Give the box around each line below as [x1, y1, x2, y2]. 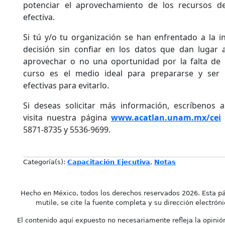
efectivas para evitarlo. [23, 79, 109, 91]
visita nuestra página [23, 111, 111, 123]
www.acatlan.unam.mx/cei [110, 111, 221, 123]
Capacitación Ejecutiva [67, 158, 150, 166]
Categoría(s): [23, 158, 67, 166]
